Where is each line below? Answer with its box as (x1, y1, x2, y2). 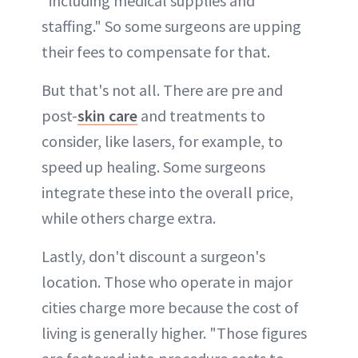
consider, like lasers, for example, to (42, 131, 283, 152)
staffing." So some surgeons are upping (42, 16, 301, 37)
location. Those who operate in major (42, 272, 292, 292)
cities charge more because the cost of (42, 297, 299, 318)
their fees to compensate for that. (42, 42, 270, 62)
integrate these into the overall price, (42, 182, 293, 203)
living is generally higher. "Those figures (42, 323, 307, 344)
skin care (78, 105, 137, 126)
